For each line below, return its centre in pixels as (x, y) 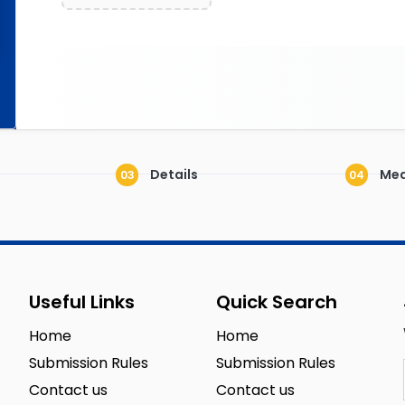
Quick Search (276, 302)
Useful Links (82, 302)
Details (173, 174)
